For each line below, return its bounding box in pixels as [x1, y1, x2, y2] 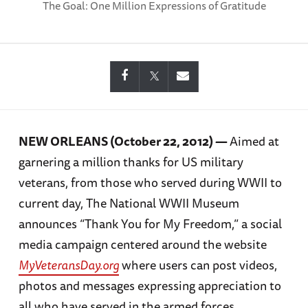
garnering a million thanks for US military [18, 152, 243, 171]
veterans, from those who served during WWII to [18, 173, 282, 192]
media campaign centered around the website [18, 234, 267, 254]
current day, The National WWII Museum [18, 193, 239, 212]
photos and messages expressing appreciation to [18, 276, 281, 295]
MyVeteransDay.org [18, 255, 119, 274]
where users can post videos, [118, 255, 277, 274]
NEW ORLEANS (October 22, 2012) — [18, 131, 230, 151]
